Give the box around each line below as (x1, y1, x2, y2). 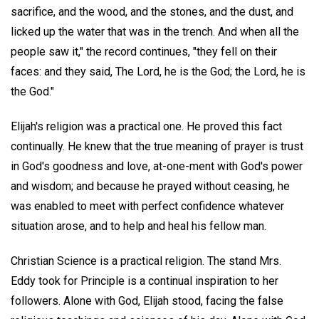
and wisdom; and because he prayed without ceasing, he (11, 179, 290, 193)
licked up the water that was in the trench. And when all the (11, 24, 299, 38)
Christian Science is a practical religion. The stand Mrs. (11, 253, 281, 268)
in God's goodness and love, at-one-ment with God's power (11, 159, 303, 173)
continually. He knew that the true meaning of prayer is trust (11, 139, 303, 153)
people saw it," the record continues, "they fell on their (11, 44, 277, 58)
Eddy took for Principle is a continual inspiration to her (11, 273, 278, 288)
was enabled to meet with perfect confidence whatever (11, 199, 284, 213)
